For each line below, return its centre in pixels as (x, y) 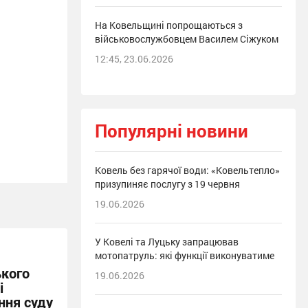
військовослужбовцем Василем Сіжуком (187, 39)
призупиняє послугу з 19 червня (167, 184)
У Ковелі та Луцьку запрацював (167, 242)
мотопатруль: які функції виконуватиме (185, 255)
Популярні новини (172, 131)
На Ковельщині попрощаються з (169, 25)
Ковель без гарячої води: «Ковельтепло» (187, 170)
